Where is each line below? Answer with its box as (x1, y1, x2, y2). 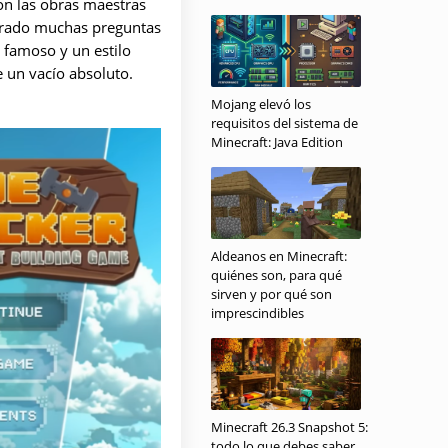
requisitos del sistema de (211, 114, 358, 132)
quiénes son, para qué (211, 266, 342, 284)
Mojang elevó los (211, 95, 311, 113)
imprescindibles (211, 304, 304, 322)
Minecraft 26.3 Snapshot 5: (211, 418, 368, 436)
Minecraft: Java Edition (211, 133, 343, 151)
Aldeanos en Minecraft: (211, 247, 347, 265)
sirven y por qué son (211, 285, 332, 303)
